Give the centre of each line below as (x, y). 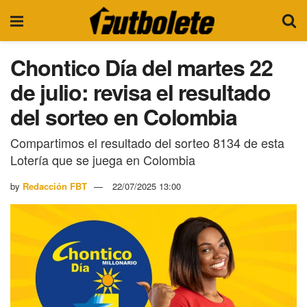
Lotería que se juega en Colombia (103, 159)
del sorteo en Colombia (124, 116)
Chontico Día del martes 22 (142, 67)
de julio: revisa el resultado (140, 92)
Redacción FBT (55, 186)
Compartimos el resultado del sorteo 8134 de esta (147, 142)
